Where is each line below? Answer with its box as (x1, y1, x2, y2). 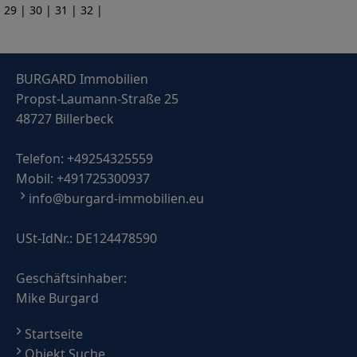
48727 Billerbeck (16, 110, 114, 127)
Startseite (25, 325, 83, 343)
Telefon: (16, 150, 67, 167)
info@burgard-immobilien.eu (29, 190, 204, 207)
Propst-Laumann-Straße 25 (16, 90, 178, 108)
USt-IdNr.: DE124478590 (16, 229, 157, 247)
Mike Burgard (16, 289, 99, 307)
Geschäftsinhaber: (16, 269, 127, 287)
